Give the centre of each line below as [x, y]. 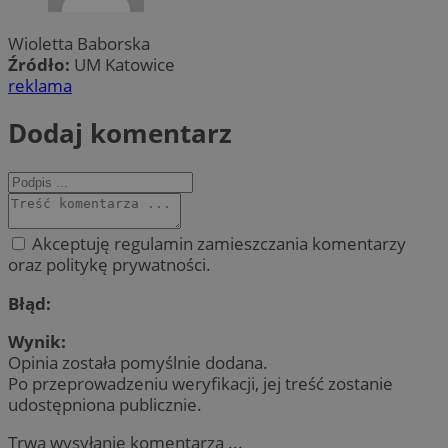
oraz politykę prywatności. [109, 265]
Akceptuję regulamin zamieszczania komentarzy [217, 244]
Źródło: [41, 64]
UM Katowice [124, 64]
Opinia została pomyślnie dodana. [138, 362]
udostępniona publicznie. [105, 404]
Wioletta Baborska [79, 43]
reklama [40, 85]
